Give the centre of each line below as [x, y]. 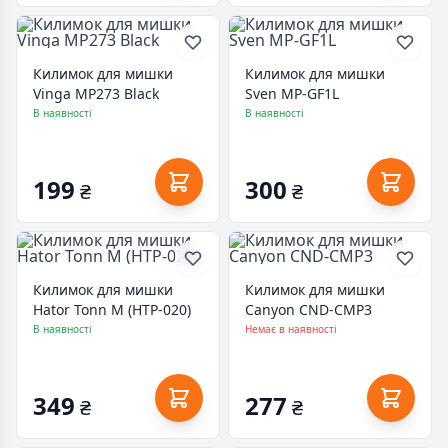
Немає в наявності [291, 329]
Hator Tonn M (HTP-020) [112, 309]
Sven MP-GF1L [292, 93]
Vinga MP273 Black [96, 93]
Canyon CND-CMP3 [308, 309]
